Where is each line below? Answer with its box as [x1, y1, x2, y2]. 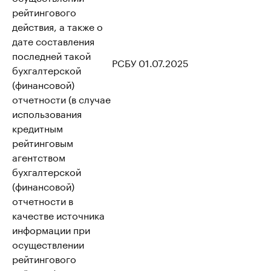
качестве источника [12, 207, 105, 222]
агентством [12, 149, 65, 164]
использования [12, 105, 82, 120]
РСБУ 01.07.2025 [112, 54, 189, 70]
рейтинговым [12, 134, 73, 149]
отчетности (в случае [12, 91, 111, 106]
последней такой [12, 47, 91, 62]
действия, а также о [12, 18, 103, 33]
